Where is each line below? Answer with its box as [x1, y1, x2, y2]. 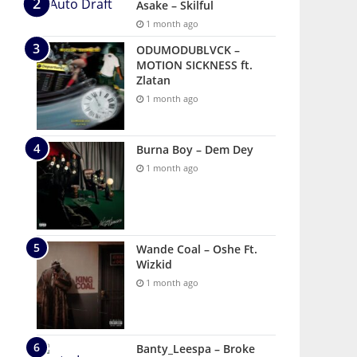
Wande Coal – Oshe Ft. [136, 241, 257, 257]
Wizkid [136, 257, 172, 272]
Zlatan [136, 73, 171, 88]
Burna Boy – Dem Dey [136, 142, 253, 157]
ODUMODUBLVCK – [136, 42, 240, 57]
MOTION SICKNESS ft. [136, 57, 253, 73]
